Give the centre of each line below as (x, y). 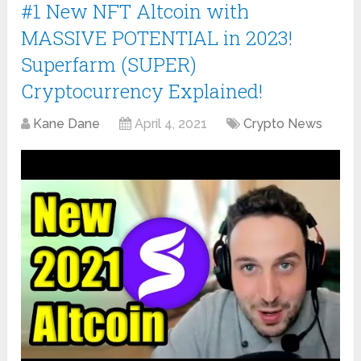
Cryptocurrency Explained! (142, 91)
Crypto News (283, 123)
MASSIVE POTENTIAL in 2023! (157, 37)
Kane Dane (67, 123)
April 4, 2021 (171, 123)
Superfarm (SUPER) (109, 64)
